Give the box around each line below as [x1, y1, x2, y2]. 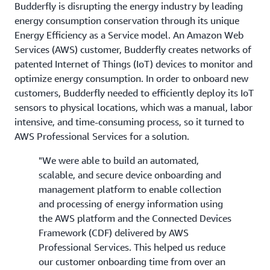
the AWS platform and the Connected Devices [39, 212, 231, 225]
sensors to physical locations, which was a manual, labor [14, 101, 253, 114]
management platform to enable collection [39, 183, 221, 196]
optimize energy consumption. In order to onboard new [14, 72, 248, 85]
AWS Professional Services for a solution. [14, 130, 189, 143]
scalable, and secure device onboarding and [39, 169, 221, 181]
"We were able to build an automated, [39, 154, 199, 167]
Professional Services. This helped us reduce [39, 241, 225, 254]
